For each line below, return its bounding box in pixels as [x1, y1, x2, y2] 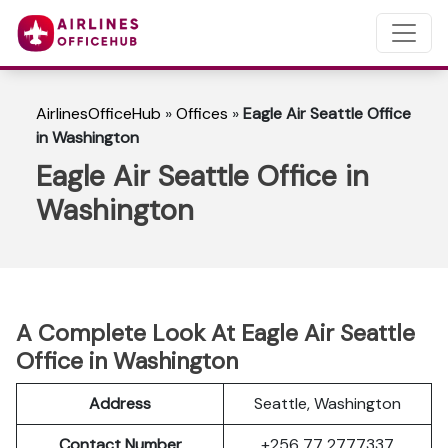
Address [89, 393, 151, 414]
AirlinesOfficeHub [36, 103, 161, 124]
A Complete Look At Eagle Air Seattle [16, 318, 415, 348]
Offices [176, 103, 228, 124]
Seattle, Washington [254, 393, 401, 414]
